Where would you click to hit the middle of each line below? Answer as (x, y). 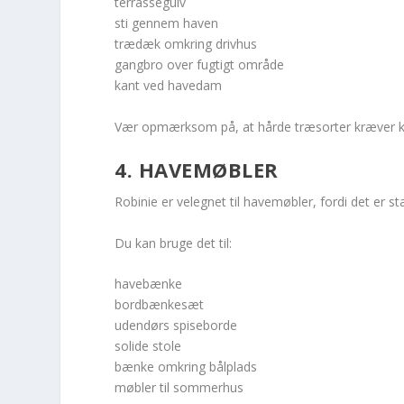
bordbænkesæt (160, 304)
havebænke (149, 283)
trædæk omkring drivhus (186, 44)
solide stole (148, 345)
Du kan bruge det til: (174, 243)
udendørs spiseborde (176, 325)
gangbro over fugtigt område (200, 65)
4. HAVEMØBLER (197, 170)
